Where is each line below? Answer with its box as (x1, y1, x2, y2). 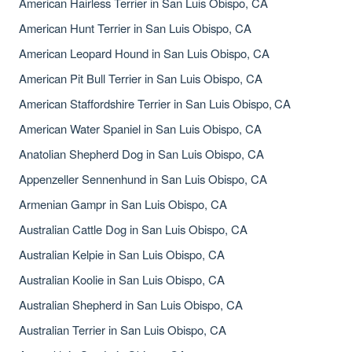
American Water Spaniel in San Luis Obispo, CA (19, 120, 262, 137)
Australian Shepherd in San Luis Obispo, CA (19, 296, 243, 313)
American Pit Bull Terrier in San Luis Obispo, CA (19, 70, 262, 86)
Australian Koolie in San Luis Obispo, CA (19, 271, 225, 288)
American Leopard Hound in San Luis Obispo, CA (19, 45, 269, 61)
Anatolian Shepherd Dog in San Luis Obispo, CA (19, 145, 264, 162)
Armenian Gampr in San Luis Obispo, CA (19, 196, 227, 212)
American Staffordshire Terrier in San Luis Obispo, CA (19, 95, 291, 112)
